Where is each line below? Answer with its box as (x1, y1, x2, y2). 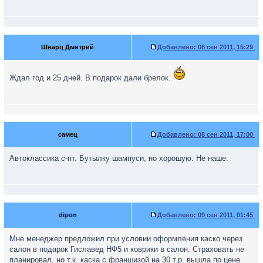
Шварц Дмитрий (41, 43, 94, 50)
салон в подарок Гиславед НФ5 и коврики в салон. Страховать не (9, 245, 244, 254)
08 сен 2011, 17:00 (196, 131, 255, 138)
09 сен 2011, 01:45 (196, 211, 255, 218)
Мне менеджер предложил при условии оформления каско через (9, 234, 242, 243)
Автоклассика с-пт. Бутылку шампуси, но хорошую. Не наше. (9, 154, 228, 163)
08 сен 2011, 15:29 (196, 43, 255, 50)
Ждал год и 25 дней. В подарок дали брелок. (9, 73, 173, 82)
